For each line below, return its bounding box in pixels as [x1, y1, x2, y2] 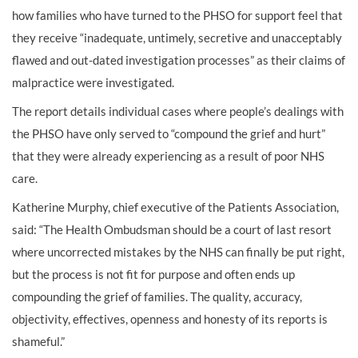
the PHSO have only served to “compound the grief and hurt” [12, 126, 325, 141]
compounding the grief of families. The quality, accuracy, [12, 289, 302, 304]
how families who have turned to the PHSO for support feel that [12, 8, 343, 22]
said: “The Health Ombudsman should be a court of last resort [12, 222, 332, 237]
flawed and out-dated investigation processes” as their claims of [12, 53, 345, 67]
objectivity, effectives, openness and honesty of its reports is [12, 312, 328, 326]
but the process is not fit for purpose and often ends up [12, 267, 295, 281]
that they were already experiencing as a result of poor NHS [12, 149, 324, 163]
